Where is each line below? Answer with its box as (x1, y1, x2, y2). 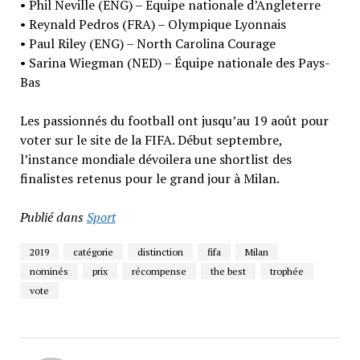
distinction (137, 245, 183, 258)
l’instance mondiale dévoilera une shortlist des (19, 149, 292, 168)
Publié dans (19, 207, 84, 226)
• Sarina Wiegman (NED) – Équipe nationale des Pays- (19, 53, 330, 72)
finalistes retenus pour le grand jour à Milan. (19, 169, 280, 187)
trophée (269, 264, 304, 277)
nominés (29, 264, 68, 277)
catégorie (72, 245, 113, 258)
